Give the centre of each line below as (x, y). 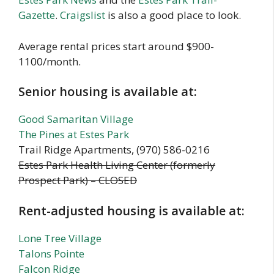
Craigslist (83, 15)
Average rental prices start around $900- (116, 46)
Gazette (37, 15)
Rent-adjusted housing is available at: (131, 210)
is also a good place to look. (173, 15)
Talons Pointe (51, 253)
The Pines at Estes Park (74, 135)
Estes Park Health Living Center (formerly (117, 165)
